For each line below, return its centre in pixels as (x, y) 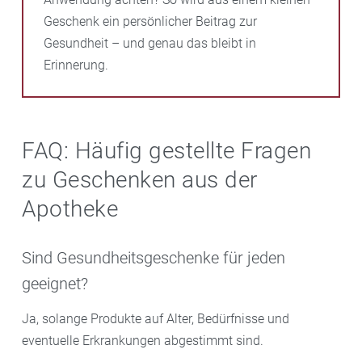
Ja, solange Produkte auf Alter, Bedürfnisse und (156, 318)
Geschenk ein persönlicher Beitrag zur (150, 21)
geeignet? (55, 284)
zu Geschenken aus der (140, 179)
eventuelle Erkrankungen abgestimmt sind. (143, 340)
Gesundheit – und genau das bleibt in (150, 43)
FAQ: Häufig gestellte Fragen (166, 150)
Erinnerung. (76, 65)
